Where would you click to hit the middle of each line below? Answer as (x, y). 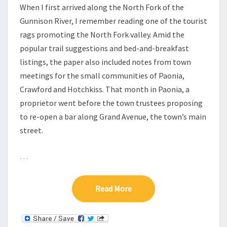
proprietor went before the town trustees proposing (111, 103)
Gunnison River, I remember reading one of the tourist (113, 21)
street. (31, 130)
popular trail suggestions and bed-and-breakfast (104, 48)
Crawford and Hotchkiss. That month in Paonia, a (105, 89)
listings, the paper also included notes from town (105, 62)
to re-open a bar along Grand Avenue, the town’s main (113, 117)
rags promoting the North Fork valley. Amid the (102, 34)
